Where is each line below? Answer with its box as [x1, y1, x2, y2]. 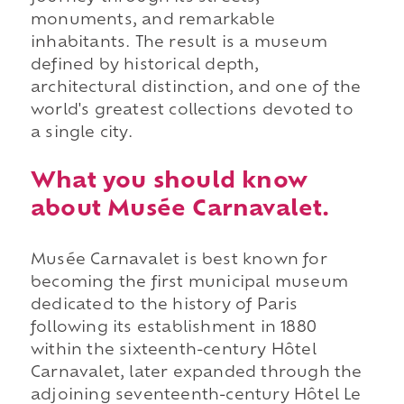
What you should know [30, 170, 308, 193]
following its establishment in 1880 [30, 320, 317, 335]
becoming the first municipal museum [30, 275, 348, 290]
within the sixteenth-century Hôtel [30, 343, 317, 358]
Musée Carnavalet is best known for [30, 252, 327, 268]
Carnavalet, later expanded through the [30, 365, 363, 381]
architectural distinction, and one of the [30, 80, 362, 96]
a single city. [30, 125, 133, 141]
